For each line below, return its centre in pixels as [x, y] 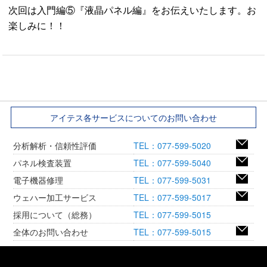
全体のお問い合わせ [50, 232]
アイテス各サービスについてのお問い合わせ [133, 118]
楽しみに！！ [37, 26]
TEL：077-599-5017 [176, 198]
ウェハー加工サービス [55, 198]
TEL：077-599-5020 [176, 146]
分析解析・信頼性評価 [55, 146]
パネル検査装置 [42, 163]
